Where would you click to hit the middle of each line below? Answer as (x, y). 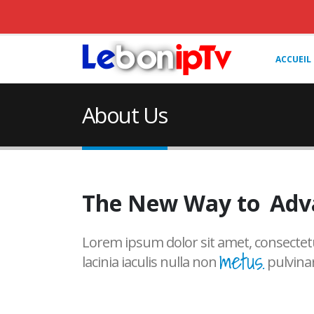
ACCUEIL (293, 59)
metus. (242, 260)
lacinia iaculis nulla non (151, 261)
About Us (125, 115)
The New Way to (171, 203)
